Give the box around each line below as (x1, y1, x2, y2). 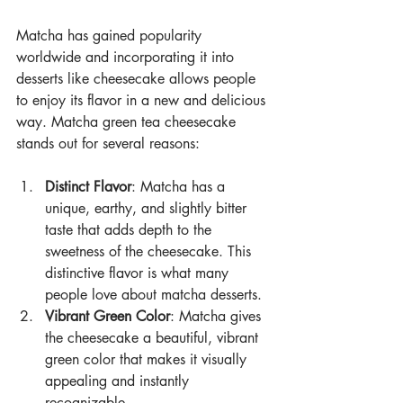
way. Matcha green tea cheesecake (16, 112, 240, 132)
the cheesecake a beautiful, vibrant (45, 328, 263, 348)
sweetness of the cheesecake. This (45, 242, 255, 262)
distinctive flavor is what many (45, 264, 233, 283)
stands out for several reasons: (16, 134, 200, 154)
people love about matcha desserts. (45, 285, 262, 305)
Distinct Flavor (45, 177, 131, 197)
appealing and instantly (45, 372, 193, 391)
